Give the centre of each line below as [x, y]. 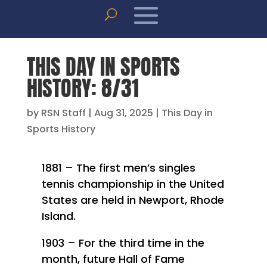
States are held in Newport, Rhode [133, 200]
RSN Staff [63, 113]
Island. [58, 216]
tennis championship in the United [133, 184]
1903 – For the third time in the [123, 243]
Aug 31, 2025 [123, 113]
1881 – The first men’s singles [118, 167]
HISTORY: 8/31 [83, 88]
